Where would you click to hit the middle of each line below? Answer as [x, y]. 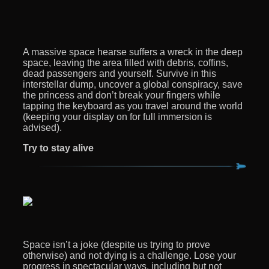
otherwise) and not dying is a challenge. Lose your [129, 256]
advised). [42, 127]
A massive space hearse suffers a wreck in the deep [133, 52]
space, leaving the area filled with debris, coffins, [125, 62]
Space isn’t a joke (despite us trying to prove [116, 245]
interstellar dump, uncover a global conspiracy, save [133, 84]
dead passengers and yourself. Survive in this [119, 73]
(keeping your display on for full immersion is [117, 116]
